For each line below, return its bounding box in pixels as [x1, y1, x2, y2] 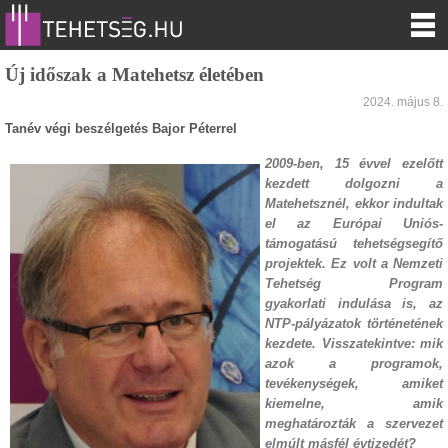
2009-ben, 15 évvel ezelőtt [265, 156, 443, 171]
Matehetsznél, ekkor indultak [265, 196, 443, 211]
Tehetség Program [265, 276, 443, 291]
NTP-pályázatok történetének [265, 316, 443, 331]
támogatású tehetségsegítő [265, 236, 443, 251]
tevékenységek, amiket [265, 376, 443, 391]
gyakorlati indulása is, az [265, 296, 443, 311]
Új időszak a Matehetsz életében [5, 64, 264, 85]
